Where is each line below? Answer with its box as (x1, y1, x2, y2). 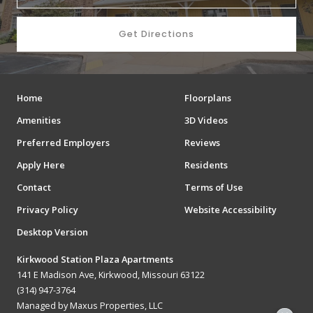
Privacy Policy (17, 203, 78, 216)
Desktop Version (17, 225, 88, 238)
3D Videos (184, 113, 228, 126)
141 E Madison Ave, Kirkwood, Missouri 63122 (17, 268, 205, 281)
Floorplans (184, 91, 231, 104)
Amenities (17, 113, 61, 126)
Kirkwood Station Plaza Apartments (17, 252, 173, 265)
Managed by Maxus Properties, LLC (17, 298, 163, 312)
